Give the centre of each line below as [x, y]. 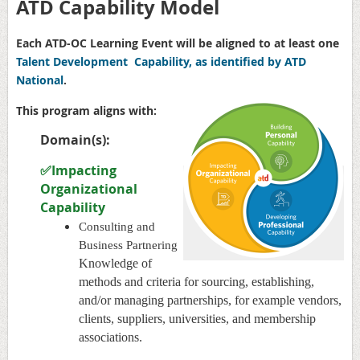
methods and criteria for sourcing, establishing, [196, 281]
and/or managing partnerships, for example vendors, [210, 300]
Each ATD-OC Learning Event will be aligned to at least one [178, 43]
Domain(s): [75, 139]
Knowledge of [115, 263]
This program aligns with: [86, 110]
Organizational [89, 188]
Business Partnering [128, 245]
